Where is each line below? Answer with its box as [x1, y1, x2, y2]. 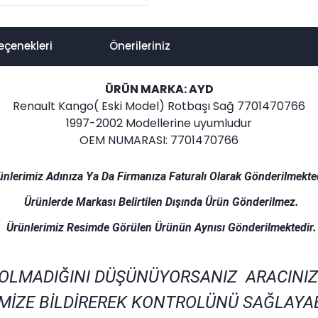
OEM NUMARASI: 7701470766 [79, 132, 238, 148]
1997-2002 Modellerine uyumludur [66, 115, 252, 131]
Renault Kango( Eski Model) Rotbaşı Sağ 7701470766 [13, 98, 305, 114]
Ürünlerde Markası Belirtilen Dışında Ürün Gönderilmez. [23, 195, 299, 209]
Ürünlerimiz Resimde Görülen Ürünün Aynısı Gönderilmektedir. [6, 221, 317, 234]
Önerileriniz [109, 38, 170, 53]
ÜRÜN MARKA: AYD [104, 81, 214, 97]
